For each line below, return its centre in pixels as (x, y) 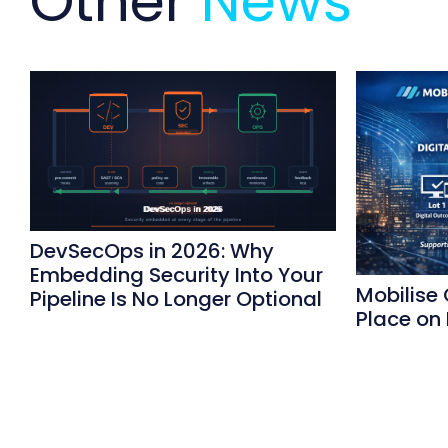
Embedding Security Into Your (176, 275)
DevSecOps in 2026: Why (152, 251)
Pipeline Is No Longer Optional (176, 299)
